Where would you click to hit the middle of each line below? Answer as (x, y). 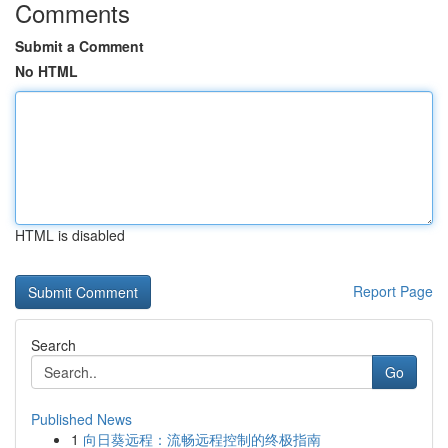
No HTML (46, 71)
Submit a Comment (79, 46)
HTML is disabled (70, 235)
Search (53, 345)
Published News (81, 419)
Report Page (393, 291)
